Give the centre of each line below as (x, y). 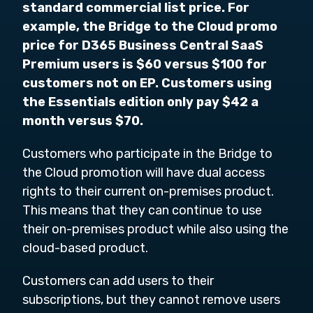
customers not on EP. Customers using (147, 83)
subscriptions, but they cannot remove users (151, 300)
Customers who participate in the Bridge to (147, 154)
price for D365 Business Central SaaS (143, 45)
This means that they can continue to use (142, 210)
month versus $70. (83, 121)
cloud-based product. (85, 248)
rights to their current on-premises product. (148, 191)
